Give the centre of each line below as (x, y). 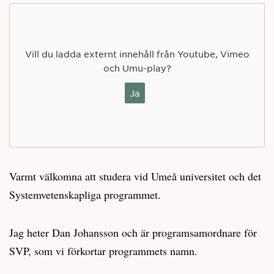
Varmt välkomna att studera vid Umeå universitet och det (135, 176)
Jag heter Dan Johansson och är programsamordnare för (133, 232)
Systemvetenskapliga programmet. (85, 194)
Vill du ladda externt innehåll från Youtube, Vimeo (137, 54)
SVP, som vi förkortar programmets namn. (103, 250)
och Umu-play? (137, 68)
